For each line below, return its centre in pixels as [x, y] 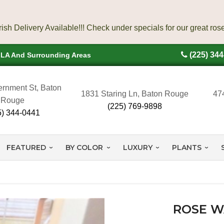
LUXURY [137, 147]
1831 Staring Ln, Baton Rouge [135, 94]
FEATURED [26, 147]
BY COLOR [84, 147]
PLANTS [186, 147]
